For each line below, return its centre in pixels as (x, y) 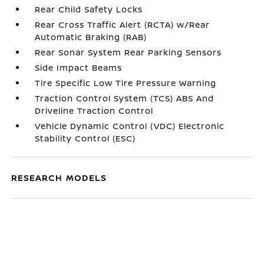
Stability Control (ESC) (85, 138)
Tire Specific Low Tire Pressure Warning (126, 83)
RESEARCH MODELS (59, 178)
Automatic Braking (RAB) (91, 37)
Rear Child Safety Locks (89, 9)
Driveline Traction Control (94, 110)
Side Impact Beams (79, 67)
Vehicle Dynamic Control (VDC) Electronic (130, 126)
